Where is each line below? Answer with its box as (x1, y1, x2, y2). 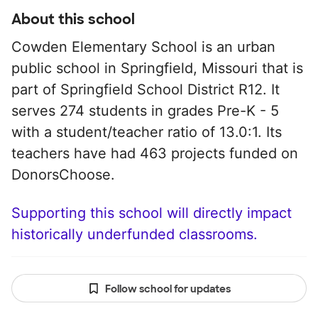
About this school (11, 10, 135, 28)
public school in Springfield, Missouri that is (11, 60, 303, 77)
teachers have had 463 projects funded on (11, 145, 298, 162)
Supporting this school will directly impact (11, 204, 292, 221)
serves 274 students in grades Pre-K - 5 (11, 102, 279, 119)
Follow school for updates (104, 283, 231, 295)
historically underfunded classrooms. (11, 226, 258, 243)
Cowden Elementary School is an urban (11, 38, 275, 55)
